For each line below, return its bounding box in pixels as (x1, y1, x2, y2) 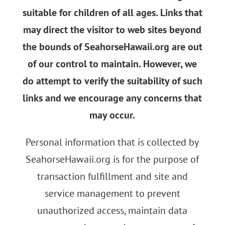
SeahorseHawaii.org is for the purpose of (26, 152, 199, 166)
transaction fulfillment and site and (37, 169, 188, 183)
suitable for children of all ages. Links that (22, 6, 202, 19)
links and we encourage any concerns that (23, 91, 202, 104)
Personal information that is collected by (26, 135, 199, 149)
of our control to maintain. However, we (28, 57, 197, 70)
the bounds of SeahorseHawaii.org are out (22, 40, 202, 53)
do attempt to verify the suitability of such (22, 74, 202, 87)
